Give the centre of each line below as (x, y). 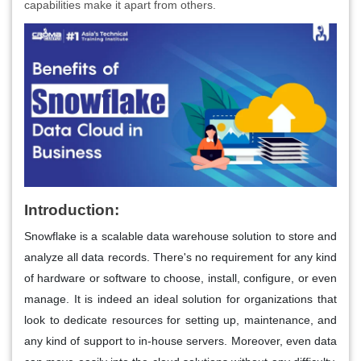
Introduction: (72, 210)
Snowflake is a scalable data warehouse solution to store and (180, 237)
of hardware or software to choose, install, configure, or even (180, 278)
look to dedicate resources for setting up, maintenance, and (180, 320)
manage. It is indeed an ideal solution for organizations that (180, 299)
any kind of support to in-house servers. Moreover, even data (180, 341)
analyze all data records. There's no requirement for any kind (180, 257)
